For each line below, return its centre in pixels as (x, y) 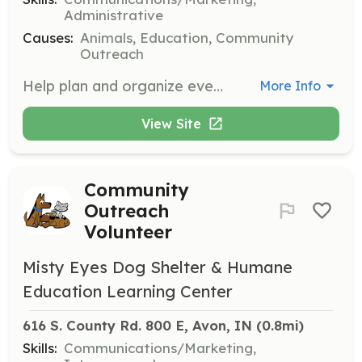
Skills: (40, 347)
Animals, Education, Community (187, 37)
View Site (171, 123)
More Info (290, 86)
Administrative (114, 15)
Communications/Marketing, (160, 347)
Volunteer (128, 232)
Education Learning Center (128, 291)
